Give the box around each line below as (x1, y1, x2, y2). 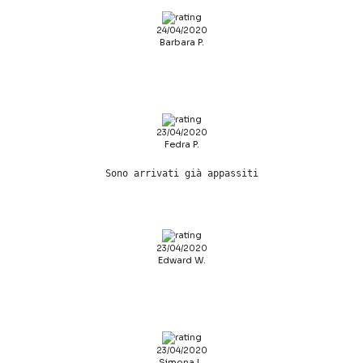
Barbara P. (159, 36, 204, 49)
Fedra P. (164, 139, 199, 151)
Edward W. (157, 254, 206, 267)
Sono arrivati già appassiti (105, 168, 258, 180)
